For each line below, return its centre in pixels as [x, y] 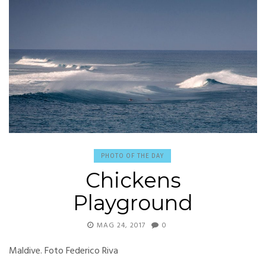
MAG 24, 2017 [121, 226]
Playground [133, 203]
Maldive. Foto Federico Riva [64, 251]
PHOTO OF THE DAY [132, 156]
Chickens [133, 180]
